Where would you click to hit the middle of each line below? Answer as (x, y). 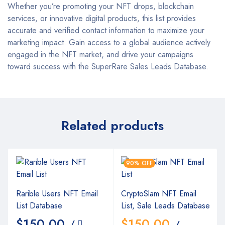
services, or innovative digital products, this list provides (102, 18)
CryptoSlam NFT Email (159, 193)
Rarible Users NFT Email (57, 193)
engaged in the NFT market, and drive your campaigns (100, 54)
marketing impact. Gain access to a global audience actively (109, 42)
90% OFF (139, 163)
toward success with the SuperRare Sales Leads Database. (108, 66)
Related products (113, 125)
